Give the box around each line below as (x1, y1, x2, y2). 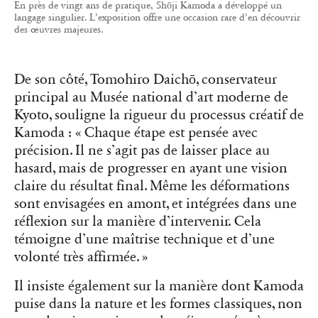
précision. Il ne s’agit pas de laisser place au (14, 141, 270, 159)
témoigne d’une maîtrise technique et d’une (14, 230, 275, 248)
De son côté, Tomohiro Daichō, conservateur (14, 70, 277, 88)
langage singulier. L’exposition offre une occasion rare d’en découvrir (14, 11, 300, 23)
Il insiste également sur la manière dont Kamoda (14, 277, 304, 295)
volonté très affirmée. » (14, 248, 148, 265)
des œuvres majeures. (14, 23, 104, 35)
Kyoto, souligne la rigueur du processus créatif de (14, 106, 304, 124)
